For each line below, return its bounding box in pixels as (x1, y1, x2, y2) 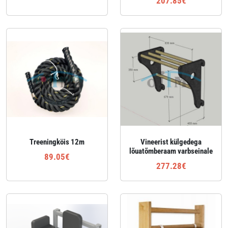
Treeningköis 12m (30, 137, 84, 147)
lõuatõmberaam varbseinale (129, 147, 213, 156)
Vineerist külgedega (140, 137, 202, 147)
